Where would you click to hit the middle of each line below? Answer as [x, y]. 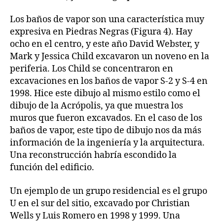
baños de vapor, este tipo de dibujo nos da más [106, 130]
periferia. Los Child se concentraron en [92, 69]
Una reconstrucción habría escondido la [93, 155]
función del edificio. [52, 167]
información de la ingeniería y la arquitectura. [107, 143]
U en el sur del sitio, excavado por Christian [100, 203]
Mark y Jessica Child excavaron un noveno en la [110, 56]
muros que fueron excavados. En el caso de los [106, 118]
